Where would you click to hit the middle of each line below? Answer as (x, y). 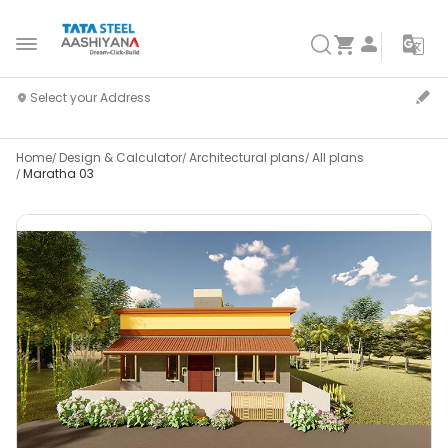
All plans (338, 157)
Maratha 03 (58, 173)
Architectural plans (247, 157)
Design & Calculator (120, 157)
